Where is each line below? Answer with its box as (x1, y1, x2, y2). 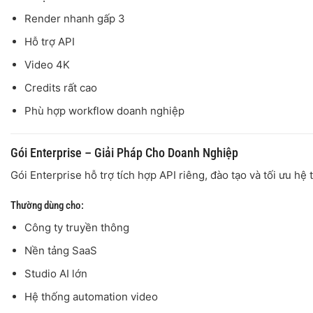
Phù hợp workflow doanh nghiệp (24, 103, 184, 117)
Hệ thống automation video (24, 289, 158, 303)
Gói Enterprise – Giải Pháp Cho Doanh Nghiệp (10, 145, 238, 160)
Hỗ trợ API (24, 34, 75, 48)
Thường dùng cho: (10, 199, 84, 212)
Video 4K (24, 57, 70, 71)
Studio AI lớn (24, 266, 87, 280)
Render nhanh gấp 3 (24, 11, 125, 25)
